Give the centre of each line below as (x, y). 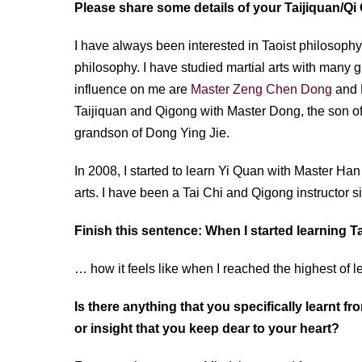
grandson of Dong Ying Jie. (152, 133)
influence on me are (133, 89)
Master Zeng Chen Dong (261, 89)
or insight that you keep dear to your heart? (207, 328)
